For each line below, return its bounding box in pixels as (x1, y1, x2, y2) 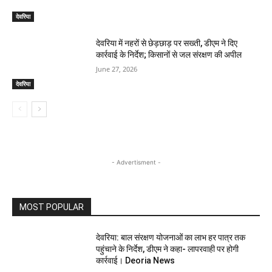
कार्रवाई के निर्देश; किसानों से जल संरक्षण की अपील (96, 49, 242, 59)
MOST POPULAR (19, 202, 84, 212)
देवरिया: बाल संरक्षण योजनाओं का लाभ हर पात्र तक (96, 233, 246, 243)
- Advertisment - (111, 158, 161, 166)
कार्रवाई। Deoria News (96, 256, 175, 266)
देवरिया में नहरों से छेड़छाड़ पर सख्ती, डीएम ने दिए (96, 38, 238, 48)
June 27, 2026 (96, 64, 138, 73)
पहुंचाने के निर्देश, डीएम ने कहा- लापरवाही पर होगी (96, 244, 239, 254)
